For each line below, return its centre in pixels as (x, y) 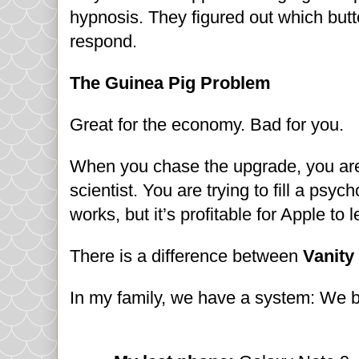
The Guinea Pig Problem (170, 83)
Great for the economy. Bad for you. (207, 125)
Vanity (329, 256)
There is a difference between (186, 256)
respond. (103, 42)
